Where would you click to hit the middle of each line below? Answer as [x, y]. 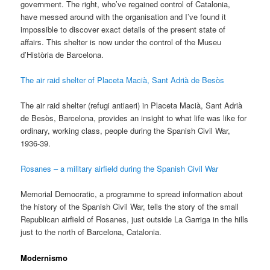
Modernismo [44, 257]
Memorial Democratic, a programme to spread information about [132, 194]
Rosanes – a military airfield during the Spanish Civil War [120, 169]
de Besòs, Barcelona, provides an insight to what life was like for [134, 118]
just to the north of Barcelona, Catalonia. [91, 232]
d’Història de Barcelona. [62, 54]
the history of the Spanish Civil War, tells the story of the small [130, 207]
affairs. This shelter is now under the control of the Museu [121, 42]
